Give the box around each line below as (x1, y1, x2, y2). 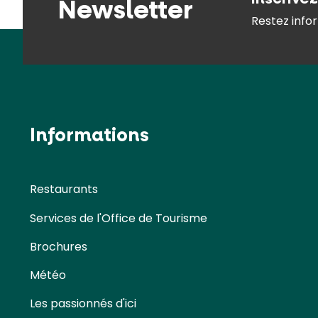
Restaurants (30, 181, 98, 198)
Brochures (30, 238, 87, 255)
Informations (30, 123, 149, 148)
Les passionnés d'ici (30, 295, 136, 312)
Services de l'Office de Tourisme (30, 209, 207, 226)
